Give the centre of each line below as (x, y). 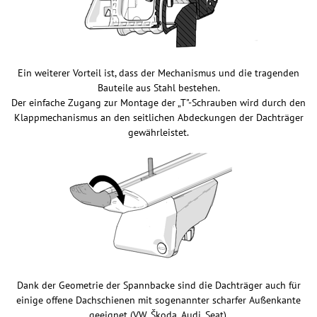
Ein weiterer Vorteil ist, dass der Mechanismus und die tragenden (158, 73)
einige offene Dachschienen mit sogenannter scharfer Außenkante (158, 300)
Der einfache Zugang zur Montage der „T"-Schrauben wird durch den (158, 103)
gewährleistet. (158, 132)
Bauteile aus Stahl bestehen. (158, 88)
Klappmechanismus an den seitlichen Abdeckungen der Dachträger (158, 117)
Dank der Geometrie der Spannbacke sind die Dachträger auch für (158, 285)
